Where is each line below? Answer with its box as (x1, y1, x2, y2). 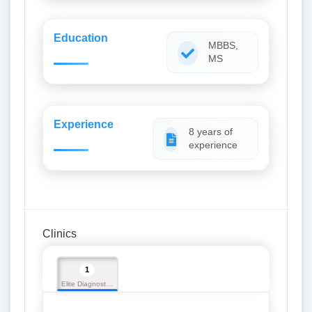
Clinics (42, 228, 77, 240)
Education (54, 32, 108, 44)
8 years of (189, 126, 233, 137)
